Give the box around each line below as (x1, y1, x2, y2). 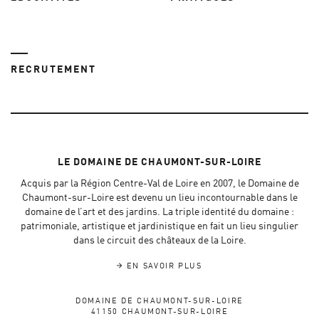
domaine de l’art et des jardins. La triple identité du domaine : (25, 207, 294, 218)
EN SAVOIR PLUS (122, 263, 202, 271)
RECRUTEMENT (11, 65, 97, 75)
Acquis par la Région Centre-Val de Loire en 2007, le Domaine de (20, 179, 299, 189)
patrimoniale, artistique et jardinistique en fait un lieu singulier (21, 221, 298, 232)
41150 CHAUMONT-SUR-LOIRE (90, 308, 229, 317)
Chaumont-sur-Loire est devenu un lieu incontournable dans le (21, 193, 298, 204)
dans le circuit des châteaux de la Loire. (73, 236, 246, 246)
